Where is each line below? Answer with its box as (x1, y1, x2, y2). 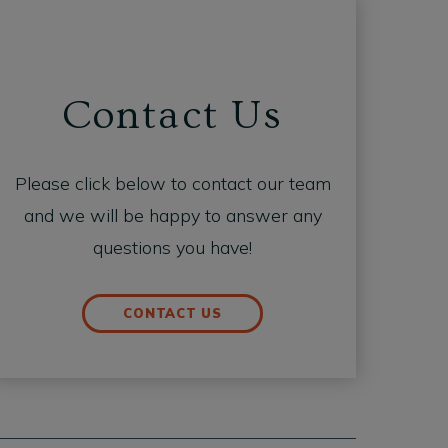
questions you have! (93, 236, 253, 260)
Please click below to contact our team (14, 172, 331, 196)
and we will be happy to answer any (23, 204, 322, 228)
